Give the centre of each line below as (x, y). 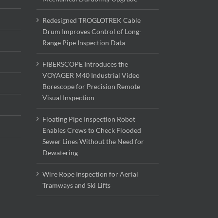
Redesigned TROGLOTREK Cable (91, 20)
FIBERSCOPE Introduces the (85, 64)
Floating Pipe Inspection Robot (89, 119)
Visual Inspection (68, 98)
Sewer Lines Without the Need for (93, 142)
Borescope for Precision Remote (91, 87)
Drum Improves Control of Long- (92, 32)
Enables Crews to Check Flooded (92, 130)
